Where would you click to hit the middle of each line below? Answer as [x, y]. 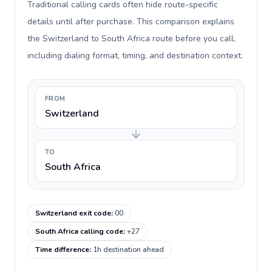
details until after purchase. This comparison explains [131, 22]
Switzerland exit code [73, 213]
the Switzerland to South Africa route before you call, [131, 39]
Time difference [62, 250]
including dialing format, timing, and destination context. [135, 56]
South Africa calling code [79, 231]
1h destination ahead [128, 250]
